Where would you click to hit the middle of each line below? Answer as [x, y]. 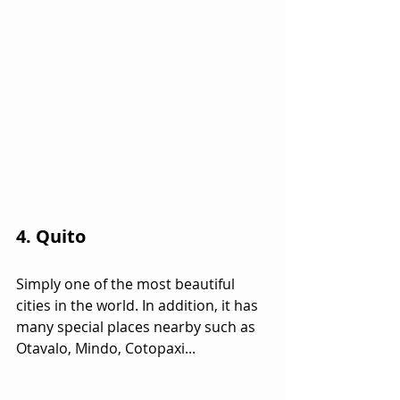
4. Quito [51, 236]
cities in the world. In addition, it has [139, 305]
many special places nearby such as [137, 326]
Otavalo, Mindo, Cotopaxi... [106, 348]
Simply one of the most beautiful [127, 283]
